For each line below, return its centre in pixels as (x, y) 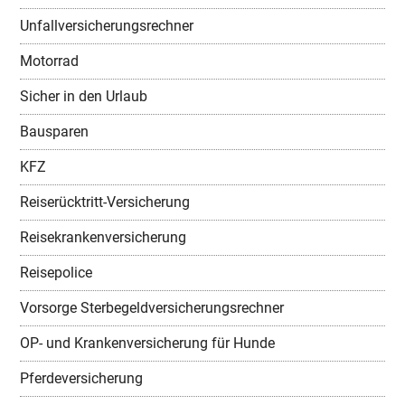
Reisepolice (57, 272)
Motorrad (50, 61)
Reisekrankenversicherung (104, 237)
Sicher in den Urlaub (84, 96)
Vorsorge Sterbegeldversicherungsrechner (152, 307)
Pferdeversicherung (82, 378)
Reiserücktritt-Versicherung (105, 202)
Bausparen (55, 131)
